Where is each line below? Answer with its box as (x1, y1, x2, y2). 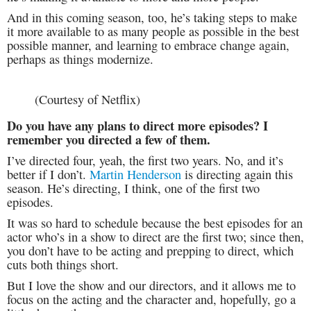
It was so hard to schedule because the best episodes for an (7, 215, 303, 232)
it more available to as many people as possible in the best (7, 22, 299, 40)
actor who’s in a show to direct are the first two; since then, (7, 228, 304, 246)
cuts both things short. (7, 256, 119, 274)
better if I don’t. (7, 166, 90, 183)
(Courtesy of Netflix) (35, 91, 140, 108)
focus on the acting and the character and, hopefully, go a (7, 291, 296, 308)
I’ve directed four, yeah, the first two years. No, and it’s (7, 152, 283, 169)
